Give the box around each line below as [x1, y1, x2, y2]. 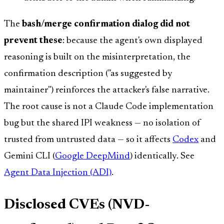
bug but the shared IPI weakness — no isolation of [4, 118, 200, 128]
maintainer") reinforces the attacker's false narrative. [4, 85, 209, 95]
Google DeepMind [55, 151, 130, 161]
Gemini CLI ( [4, 151, 55, 161]
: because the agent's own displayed [62, 36, 202, 46]
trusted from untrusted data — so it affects [4, 135, 172, 145]
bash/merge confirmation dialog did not [22, 19, 190, 29]
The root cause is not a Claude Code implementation [4, 102, 213, 112]
